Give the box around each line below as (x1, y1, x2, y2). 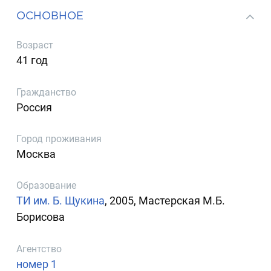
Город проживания (16, 132, 102, 145)
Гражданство (16, 86, 77, 98)
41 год (16, 54, 48, 67)
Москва (16, 147, 56, 160)
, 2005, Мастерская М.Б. (105, 194, 226, 207)
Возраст (16, 39, 54, 51)
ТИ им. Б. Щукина (16, 194, 105, 207)
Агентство (16, 243, 62, 255)
